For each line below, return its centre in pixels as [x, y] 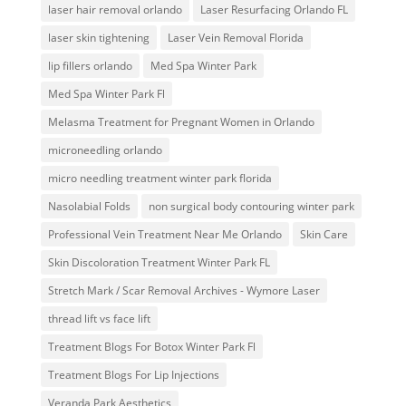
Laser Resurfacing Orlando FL [274, 10]
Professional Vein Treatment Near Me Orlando [164, 235]
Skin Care [324, 235]
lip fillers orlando [90, 66]
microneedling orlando [105, 150]
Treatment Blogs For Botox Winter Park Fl [151, 347]
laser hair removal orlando [115, 10]
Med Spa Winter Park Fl [106, 94]
